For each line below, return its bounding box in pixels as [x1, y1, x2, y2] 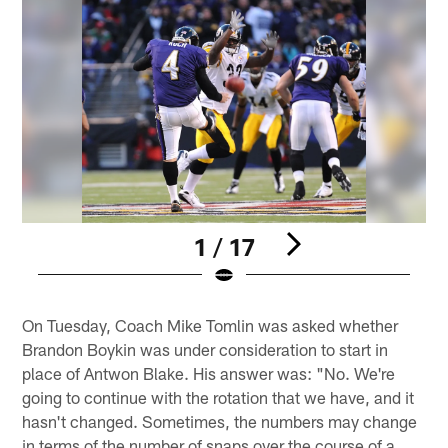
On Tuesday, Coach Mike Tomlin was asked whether [22, 315, 399, 336]
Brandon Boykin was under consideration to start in [22, 339, 389, 360]
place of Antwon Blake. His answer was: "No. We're [22, 363, 396, 384]
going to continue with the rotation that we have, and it [22, 387, 415, 408]
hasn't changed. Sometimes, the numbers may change [22, 411, 418, 432]
